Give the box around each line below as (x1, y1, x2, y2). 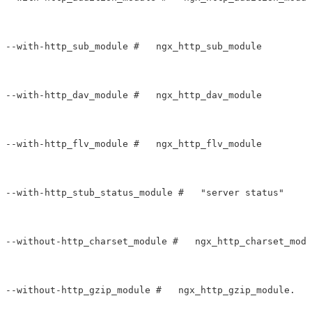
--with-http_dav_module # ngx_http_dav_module (6, 90, 262, 101)
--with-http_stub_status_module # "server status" (6, 187, 295, 198)
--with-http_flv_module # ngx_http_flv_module (6, 139, 262, 150)
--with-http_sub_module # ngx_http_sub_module (6, 41, 262, 52)
